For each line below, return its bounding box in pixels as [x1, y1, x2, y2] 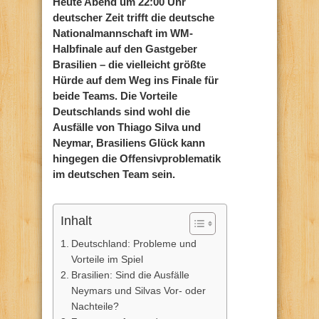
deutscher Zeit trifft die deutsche [53, 11, 214, 23]
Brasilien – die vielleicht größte [53, 58, 206, 70]
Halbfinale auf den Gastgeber [53, 42, 197, 55]
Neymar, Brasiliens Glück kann [53, 136, 205, 149]
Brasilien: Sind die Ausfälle [70, 268, 189, 281]
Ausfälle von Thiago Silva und [53, 120, 201, 133]
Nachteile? [70, 300, 119, 312]
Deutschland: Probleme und [70, 237, 197, 249]
